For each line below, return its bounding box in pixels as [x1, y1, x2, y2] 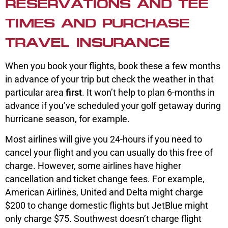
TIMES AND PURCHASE [5, 16, 190, 31]
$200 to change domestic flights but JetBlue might [5, 200, 208, 211]
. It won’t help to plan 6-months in [82, 87, 215, 98]
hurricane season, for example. [5, 113, 132, 125]
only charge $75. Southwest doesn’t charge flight [5, 213, 202, 224]
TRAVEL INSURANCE [5, 36, 170, 50]
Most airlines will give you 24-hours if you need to [5, 134, 202, 145]
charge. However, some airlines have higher [5, 160, 181, 172]
